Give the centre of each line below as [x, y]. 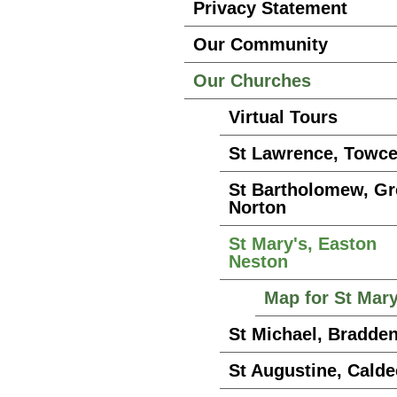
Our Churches [252, 81]
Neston [258, 261]
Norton [257, 207]
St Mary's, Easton [303, 244]
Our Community [261, 44]
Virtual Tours [283, 117]
